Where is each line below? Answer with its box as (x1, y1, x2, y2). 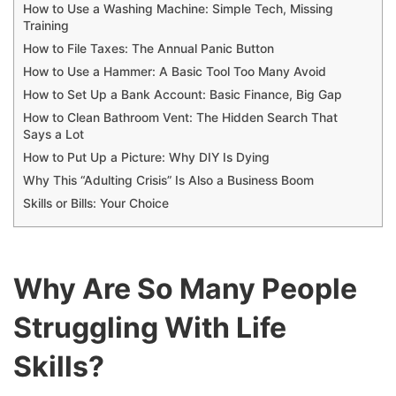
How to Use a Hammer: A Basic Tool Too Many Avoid (23, 65, 326, 80)
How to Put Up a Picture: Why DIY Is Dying (23, 150, 270, 165)
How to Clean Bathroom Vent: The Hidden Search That (23, 110, 338, 126)
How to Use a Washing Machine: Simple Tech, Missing (23, 2, 333, 17)
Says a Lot (23, 127, 84, 142)
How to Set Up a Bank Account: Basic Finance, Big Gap (23, 88, 342, 103)
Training (23, 19, 69, 34)
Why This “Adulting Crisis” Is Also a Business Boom (23, 173, 314, 188)
